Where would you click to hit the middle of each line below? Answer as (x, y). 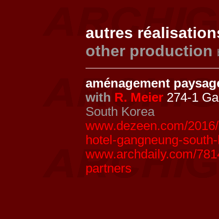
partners (109, 168)
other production (149, 51)
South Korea (120, 111)
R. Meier (139, 97)
